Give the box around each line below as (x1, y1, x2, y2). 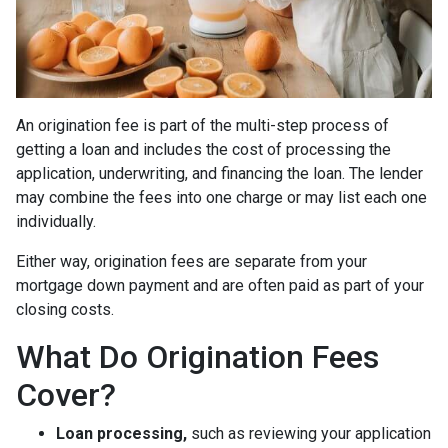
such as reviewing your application (191, 423, 431, 443)
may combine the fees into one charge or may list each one (16, 187, 427, 207)
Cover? (16, 375, 116, 414)
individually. (16, 211, 104, 231)
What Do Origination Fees (16, 337, 379, 376)
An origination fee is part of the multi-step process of (16, 115, 389, 135)
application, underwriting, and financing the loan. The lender (16, 163, 423, 183)
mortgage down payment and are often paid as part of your (16, 275, 424, 295)
